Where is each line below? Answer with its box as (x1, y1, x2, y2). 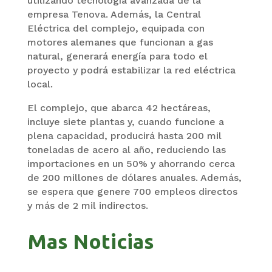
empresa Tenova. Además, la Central (27, 8, 201, 21)
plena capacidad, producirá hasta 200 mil (27, 130, 222, 142)
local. (27, 78, 53, 90)
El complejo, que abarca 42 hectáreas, (27, 102, 211, 114)
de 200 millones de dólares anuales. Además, (27, 172, 242, 184)
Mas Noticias (27, 229, 154, 253)
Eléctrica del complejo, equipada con (27, 22, 205, 35)
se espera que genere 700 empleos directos (27, 186, 237, 198)
